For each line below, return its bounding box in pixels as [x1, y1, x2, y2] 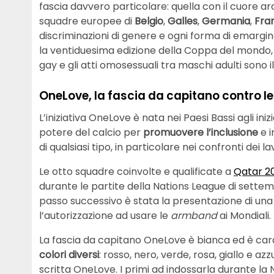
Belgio [135, 14, 163, 29]
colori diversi [39, 247, 99, 262]
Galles [168, 14, 198, 29]
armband [171, 208, 220, 223]
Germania [202, 14, 250, 29]
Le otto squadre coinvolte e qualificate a [39, 164, 234, 179]
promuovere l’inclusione [143, 125, 258, 139]
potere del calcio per [39, 125, 143, 139]
